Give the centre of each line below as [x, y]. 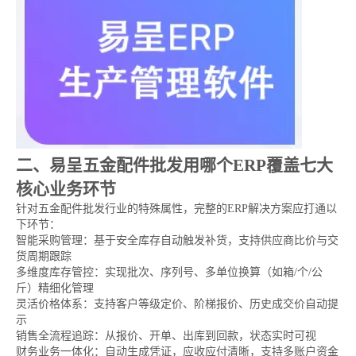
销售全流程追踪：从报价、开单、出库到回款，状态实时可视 [166, 336]
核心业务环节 [66, 189]
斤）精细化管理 [55, 288]
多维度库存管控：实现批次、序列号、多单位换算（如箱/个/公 [169, 272]
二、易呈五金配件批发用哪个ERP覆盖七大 [174, 165]
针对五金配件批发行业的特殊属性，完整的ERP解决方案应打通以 [176, 209]
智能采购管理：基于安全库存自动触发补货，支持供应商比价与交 [177, 240]
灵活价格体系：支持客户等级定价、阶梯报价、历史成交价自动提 [177, 304]
